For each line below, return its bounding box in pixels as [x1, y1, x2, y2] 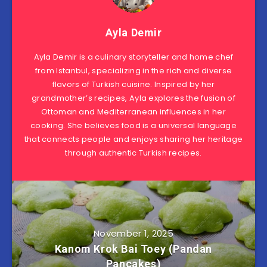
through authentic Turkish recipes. [65, 147, 202, 159]
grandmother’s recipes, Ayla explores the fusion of [32, 92, 235, 104]
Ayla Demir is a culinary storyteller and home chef [33, 51, 234, 63]
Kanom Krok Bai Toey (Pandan [54, 242, 213, 255]
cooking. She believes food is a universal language [30, 119, 237, 131]
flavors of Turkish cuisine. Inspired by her [52, 78, 215, 90]
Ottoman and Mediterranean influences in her [41, 105, 226, 117]
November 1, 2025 [94, 226, 173, 240]
